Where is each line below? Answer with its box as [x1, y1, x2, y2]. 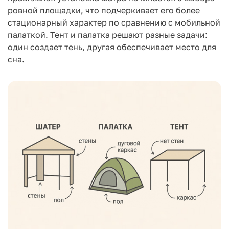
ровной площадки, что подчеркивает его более [8, 5, 200, 15]
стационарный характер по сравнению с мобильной [8, 17, 220, 28]
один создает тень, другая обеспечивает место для [8, 42, 216, 52]
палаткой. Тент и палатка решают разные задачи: [8, 30, 208, 40]
